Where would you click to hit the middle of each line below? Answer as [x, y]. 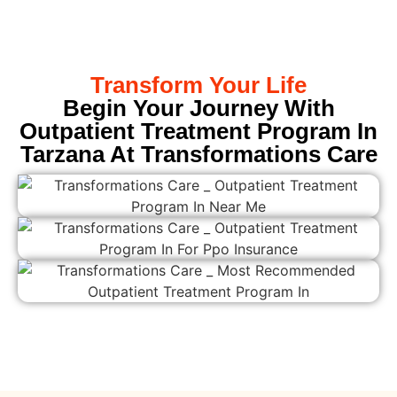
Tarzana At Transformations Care [198, 154]
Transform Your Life [198, 85]
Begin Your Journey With [198, 108]
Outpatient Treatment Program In [198, 131]
